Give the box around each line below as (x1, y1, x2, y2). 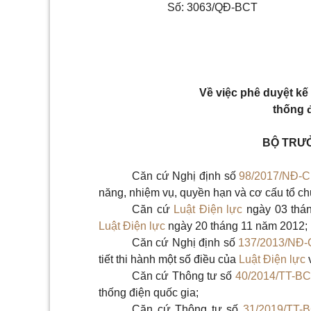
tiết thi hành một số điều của (99, 253, 239, 265)
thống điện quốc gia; (99, 287, 199, 299)
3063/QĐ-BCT (187, 1, 258, 13)
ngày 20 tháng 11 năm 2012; (165, 220, 308, 232)
